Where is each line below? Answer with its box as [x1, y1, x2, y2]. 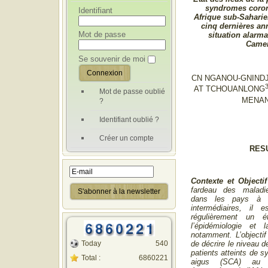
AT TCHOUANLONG [193, 84, 265, 94]
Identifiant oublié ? [99, 115, 159, 124]
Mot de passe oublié [99, 87, 165, 96]
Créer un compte [99, 133, 154, 142]
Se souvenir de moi [78, 54, 145, 63]
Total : [81, 253, 100, 262]
